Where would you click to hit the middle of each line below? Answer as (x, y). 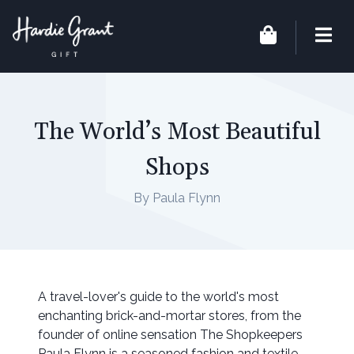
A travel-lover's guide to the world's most (158, 297)
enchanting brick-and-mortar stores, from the (169, 316)
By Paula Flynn (177, 198)
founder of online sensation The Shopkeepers (170, 335)
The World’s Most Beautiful (177, 132)
